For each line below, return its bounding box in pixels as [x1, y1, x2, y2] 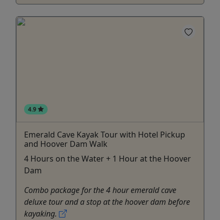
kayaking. [24, 208, 59, 219]
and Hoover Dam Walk [24, 138, 108, 149]
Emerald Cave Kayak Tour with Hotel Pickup [24, 129, 185, 140]
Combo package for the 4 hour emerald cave [24, 184, 176, 195]
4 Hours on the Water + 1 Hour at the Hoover [24, 153, 191, 164]
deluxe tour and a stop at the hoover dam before [24, 196, 190, 207]
